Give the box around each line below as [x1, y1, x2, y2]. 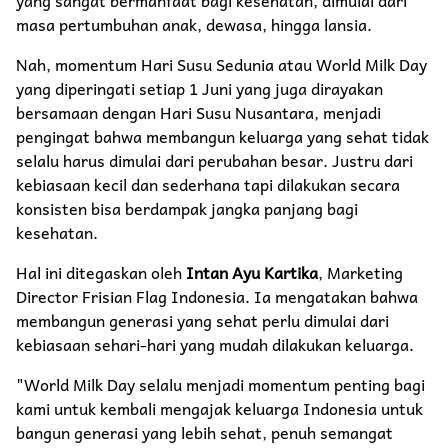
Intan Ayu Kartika [186, 258, 318, 285]
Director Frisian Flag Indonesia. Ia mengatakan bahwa [16, 282, 418, 309]
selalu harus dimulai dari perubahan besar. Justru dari [16, 146, 413, 173]
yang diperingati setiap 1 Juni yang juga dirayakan [16, 74, 383, 101]
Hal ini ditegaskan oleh [16, 258, 186, 285]
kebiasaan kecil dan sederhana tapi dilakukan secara [16, 170, 400, 197]
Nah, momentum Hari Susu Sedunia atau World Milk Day [16, 50, 427, 77]
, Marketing [318, 258, 403, 285]
